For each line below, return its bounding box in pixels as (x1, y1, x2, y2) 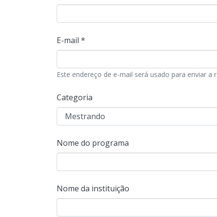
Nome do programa (57, 138, 129, 148)
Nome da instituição (57, 183, 129, 194)
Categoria (57, 92, 93, 103)
